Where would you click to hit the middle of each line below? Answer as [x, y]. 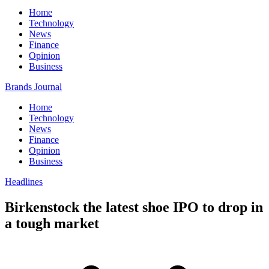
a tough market [52, 223]
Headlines [24, 182]
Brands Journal [33, 87]
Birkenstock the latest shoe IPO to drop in [134, 207]
